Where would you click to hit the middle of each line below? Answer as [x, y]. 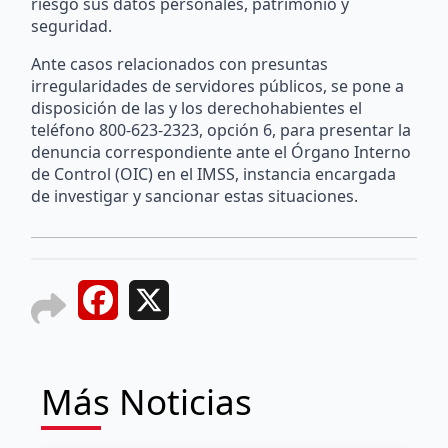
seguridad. [72, 25]
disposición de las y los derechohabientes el [197, 107]
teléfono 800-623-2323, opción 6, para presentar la [221, 129]
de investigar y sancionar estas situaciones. [195, 195]
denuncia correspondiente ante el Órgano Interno [221, 151]
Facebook [155, 302]
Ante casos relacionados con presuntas [180, 63]
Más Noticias [146, 401]
